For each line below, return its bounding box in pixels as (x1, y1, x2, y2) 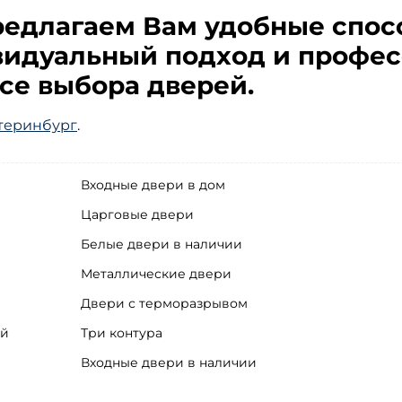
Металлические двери (81, 265, 232, 282)
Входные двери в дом (81, 176, 225, 193)
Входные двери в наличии (81, 354, 257, 371)
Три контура (81, 324, 162, 341)
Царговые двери (81, 205, 194, 223)
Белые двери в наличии (81, 235, 242, 252)
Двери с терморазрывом (81, 294, 248, 311)
